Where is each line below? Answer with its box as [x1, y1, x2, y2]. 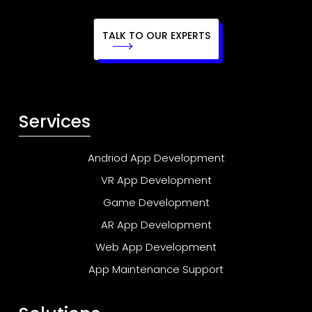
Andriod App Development [87, 150, 225, 165]
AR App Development [100, 217, 212, 232]
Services [19, 109, 91, 134]
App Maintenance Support [88, 261, 224, 276]
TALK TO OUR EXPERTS [102, 28, 210, 42]
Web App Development [95, 239, 217, 254]
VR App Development [100, 172, 212, 187]
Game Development [102, 194, 210, 210]
